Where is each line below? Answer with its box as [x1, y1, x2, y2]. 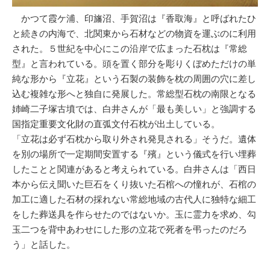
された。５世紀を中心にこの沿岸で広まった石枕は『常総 [12, 43, 247, 54]
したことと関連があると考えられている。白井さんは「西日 [12, 164, 256, 175]
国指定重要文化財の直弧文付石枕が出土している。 [12, 119, 220, 130]
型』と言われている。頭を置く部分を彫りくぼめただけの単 [12, 58, 256, 69]
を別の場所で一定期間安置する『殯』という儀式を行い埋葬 [12, 149, 256, 160]
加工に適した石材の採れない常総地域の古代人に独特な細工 [12, 194, 256, 205]
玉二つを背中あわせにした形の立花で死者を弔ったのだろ [12, 224, 247, 235]
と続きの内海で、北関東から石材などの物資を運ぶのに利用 [12, 28, 256, 39]
